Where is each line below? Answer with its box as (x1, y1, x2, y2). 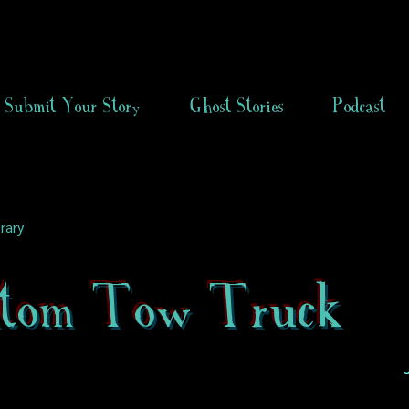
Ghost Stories (190, 94, 284, 117)
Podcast (333, 94, 386, 117)
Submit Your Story (5, 94, 141, 117)
